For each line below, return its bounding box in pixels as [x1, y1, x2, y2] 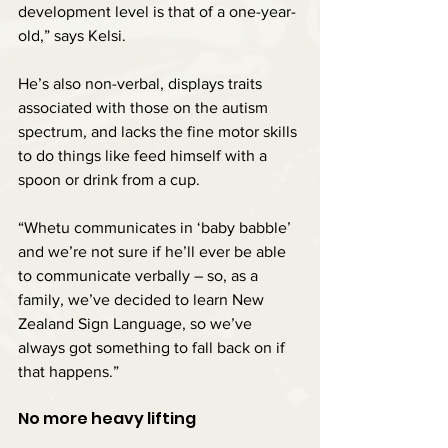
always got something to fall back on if [18, 338, 289, 356]
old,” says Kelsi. [18, 26, 126, 44]
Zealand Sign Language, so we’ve [18, 314, 256, 332]
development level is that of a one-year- [18, 2, 296, 20]
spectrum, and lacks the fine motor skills [18, 122, 301, 140]
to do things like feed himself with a [18, 146, 271, 164]
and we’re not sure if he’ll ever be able [18, 242, 290, 260]
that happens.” [18, 362, 119, 380]
